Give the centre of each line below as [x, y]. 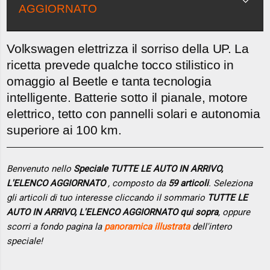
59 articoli [189, 183]
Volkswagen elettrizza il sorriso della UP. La [128, 49]
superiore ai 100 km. [64, 130]
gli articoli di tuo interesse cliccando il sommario [107, 197]
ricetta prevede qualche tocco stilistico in [120, 65]
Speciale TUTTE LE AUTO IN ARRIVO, [149, 168]
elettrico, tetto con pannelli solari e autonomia [133, 114]
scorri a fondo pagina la [56, 226]
